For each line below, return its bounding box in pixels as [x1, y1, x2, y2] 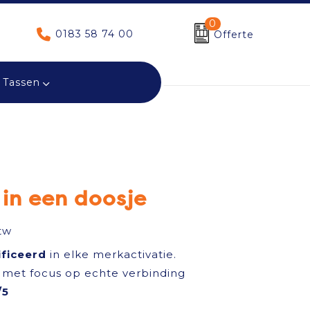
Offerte [213, 28, 254, 41]
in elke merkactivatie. [46, 248, 176, 261]
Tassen [2, 76, 40, 89]
